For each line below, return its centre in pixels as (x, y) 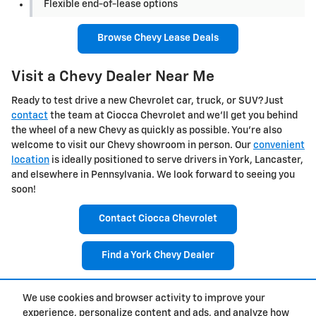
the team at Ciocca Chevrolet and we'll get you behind (173, 116)
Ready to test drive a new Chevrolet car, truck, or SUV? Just (147, 101)
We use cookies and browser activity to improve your (144, 299)
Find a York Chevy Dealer (158, 255)
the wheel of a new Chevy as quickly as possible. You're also (147, 131)
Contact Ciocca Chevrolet (158, 219)
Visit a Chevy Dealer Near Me (113, 77)
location (30, 160)
